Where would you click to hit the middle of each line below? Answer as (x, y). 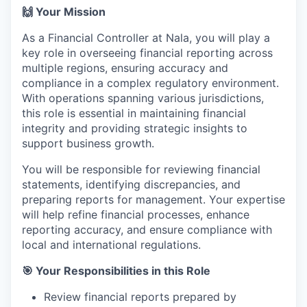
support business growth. (88, 143)
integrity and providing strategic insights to (135, 128)
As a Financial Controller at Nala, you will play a (146, 37)
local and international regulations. (111, 244)
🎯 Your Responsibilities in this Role (116, 270)
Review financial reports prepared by (140, 296)
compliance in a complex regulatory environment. (150, 83)
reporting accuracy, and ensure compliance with (147, 229)
